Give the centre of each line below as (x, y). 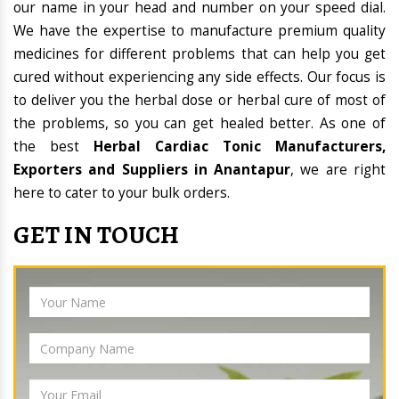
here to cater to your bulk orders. (122, 193)
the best (53, 147)
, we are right (338, 170)
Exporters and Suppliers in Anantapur (152, 170)
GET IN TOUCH (97, 236)
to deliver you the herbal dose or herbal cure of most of (199, 101)
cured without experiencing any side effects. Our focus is (199, 77)
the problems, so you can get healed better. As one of (199, 124)
